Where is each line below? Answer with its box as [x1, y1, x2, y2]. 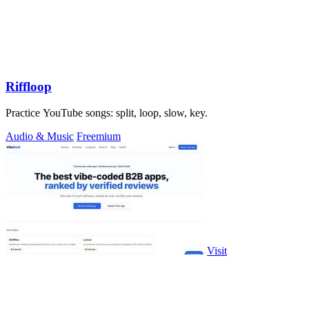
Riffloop [6, 79, 52, 94]
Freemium [77, 130, 121, 143]
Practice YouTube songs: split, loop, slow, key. [6, 107, 208, 119]
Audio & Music [6, 130, 74, 143]
